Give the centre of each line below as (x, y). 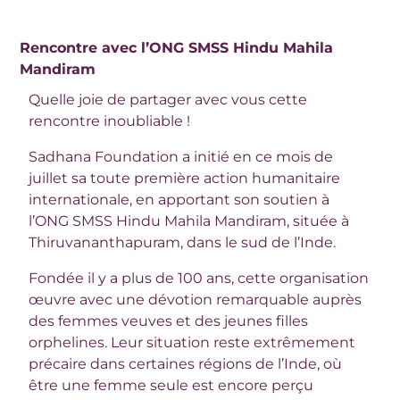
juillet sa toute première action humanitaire (185, 179)
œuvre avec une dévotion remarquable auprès (196, 300)
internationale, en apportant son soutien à (179, 200)
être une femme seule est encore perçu (171, 386)
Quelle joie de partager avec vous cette (168, 100)
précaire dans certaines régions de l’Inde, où (186, 364)
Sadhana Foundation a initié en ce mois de (181, 157)
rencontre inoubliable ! (110, 121)
